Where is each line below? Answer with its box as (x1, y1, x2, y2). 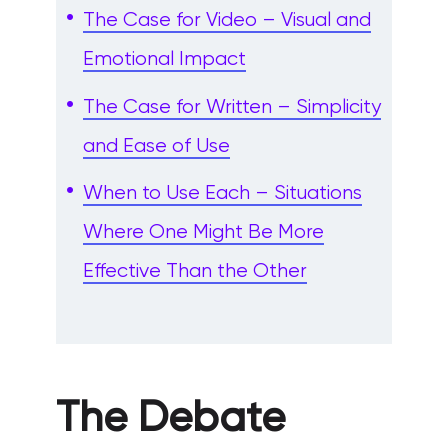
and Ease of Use (82, 135, 230, 157)
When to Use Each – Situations (82, 182, 362, 204)
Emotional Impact (82, 49, 246, 71)
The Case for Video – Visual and (82, 10, 371, 32)
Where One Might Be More (82, 221, 324, 243)
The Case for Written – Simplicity (82, 96, 381, 118)
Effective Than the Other (82, 260, 307, 282)
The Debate (56, 397, 285, 440)
